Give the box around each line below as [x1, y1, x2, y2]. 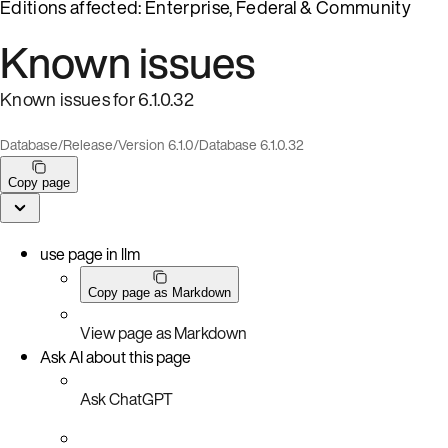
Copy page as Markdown [88, 284, 231, 300]
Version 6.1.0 [118, 133, 194, 155]
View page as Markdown [80, 320, 247, 345]
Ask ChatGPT [80, 386, 173, 411]
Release [63, 133, 113, 155]
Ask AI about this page [40, 344, 191, 369]
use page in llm [40, 241, 140, 266]
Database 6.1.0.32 [199, 133, 304, 155]
